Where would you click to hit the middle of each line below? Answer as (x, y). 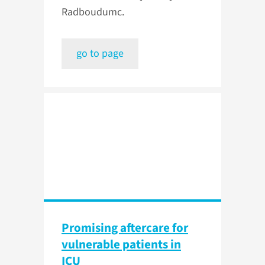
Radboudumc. (93, 12)
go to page (100, 54)
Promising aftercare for (125, 228)
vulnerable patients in (121, 245)
